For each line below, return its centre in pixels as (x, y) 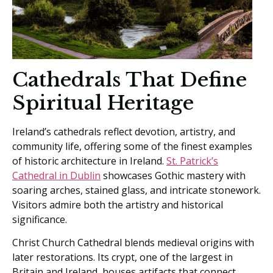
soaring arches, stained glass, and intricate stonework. (136, 190)
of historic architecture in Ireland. (89, 161)
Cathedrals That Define (129, 80)
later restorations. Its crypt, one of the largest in (122, 257)
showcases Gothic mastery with (173, 175)
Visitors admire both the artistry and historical (118, 204)
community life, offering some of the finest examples (132, 146)
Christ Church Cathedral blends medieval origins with (133, 242)
